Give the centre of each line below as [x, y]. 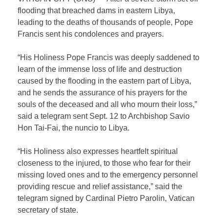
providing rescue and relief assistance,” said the [100, 187]
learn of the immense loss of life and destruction [100, 69]
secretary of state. [48, 210]
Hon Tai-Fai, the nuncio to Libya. [74, 128]
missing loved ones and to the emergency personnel [108, 175]
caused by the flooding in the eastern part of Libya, [105, 81]
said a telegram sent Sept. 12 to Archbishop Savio [104, 116]
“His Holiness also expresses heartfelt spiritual [98, 152]
